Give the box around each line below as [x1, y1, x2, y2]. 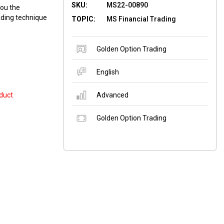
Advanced [96, 91, 128, 99]
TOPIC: [71, 15, 95, 23]
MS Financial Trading [106, 15, 176, 23]
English [96, 68, 119, 76]
